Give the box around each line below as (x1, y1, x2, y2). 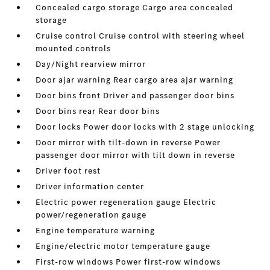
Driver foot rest (36, 165, 101, 177)
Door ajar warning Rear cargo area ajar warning (36, 74, 234, 86)
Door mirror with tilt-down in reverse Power (36, 137, 221, 148)
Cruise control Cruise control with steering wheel (36, 30, 245, 42)
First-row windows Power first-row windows (36, 256, 221, 268)
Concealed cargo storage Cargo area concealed (36, 2, 234, 13)
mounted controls (36, 43, 111, 54)
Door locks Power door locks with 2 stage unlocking (36, 121, 255, 133)
